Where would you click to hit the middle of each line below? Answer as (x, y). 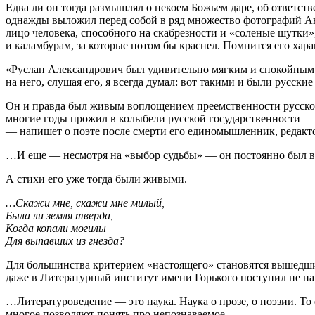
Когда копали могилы (56, 228)
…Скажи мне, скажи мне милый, (85, 202)
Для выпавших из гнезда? (65, 240)
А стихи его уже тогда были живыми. (96, 179)
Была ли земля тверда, (59, 215)
